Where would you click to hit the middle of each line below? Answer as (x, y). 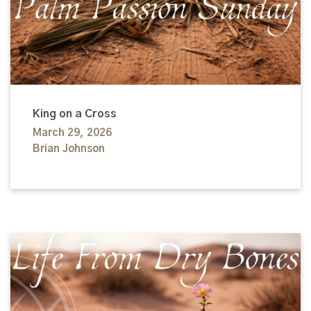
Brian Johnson (69, 149)
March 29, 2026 (72, 133)
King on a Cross (75, 114)
